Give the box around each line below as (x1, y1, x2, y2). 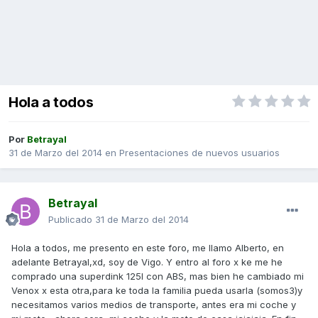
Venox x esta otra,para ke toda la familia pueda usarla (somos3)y (11, 285, 302, 297)
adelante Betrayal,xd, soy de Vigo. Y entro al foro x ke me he (11, 256, 283, 268)
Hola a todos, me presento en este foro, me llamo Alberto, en (11, 242, 284, 254)
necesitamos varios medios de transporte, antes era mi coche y (11, 299, 296, 311)
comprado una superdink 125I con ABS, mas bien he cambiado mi (11, 270, 304, 283)
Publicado (48, 214, 95, 226)
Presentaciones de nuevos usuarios (119, 147, 280, 159)
